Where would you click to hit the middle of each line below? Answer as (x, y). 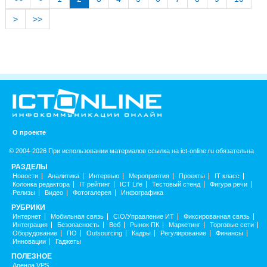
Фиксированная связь (217, 216)
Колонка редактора (41, 184)
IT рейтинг (95, 184)
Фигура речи (229, 184)
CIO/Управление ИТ (144, 216)
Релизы (24, 192)
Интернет (27, 216)
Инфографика (142, 192)
